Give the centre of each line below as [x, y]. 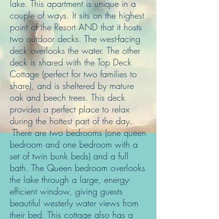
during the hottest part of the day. [71, 121]
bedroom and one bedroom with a [74, 144]
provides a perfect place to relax [70, 109]
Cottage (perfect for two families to [73, 74]
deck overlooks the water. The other [75, 50]
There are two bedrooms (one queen [78, 132]
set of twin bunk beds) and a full [69, 156]
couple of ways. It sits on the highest [77, 15]
